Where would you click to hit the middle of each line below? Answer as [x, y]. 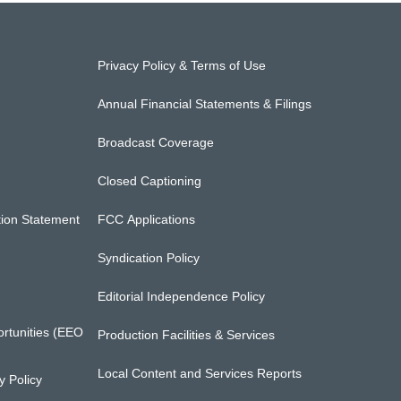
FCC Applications [147, 219]
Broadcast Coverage [156, 142]
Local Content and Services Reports [200, 373]
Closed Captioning [150, 181]
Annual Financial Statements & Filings [205, 104]
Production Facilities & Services [187, 335]
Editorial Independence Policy [182, 296]
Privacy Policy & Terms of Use [182, 65]
